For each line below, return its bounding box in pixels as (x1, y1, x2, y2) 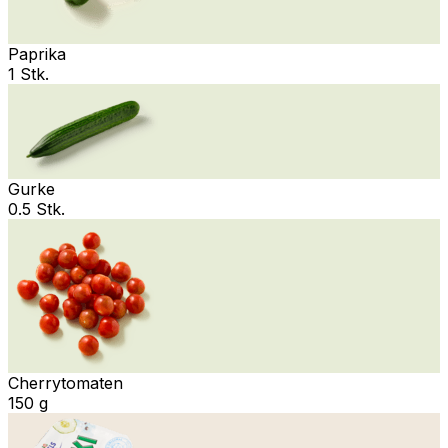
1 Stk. (8, 63, 49, 84)
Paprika (8, 43, 66, 64)
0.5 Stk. (8, 198, 65, 219)
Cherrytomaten (8, 372, 123, 393)
